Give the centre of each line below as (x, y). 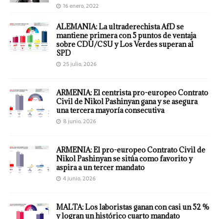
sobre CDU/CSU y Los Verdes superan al (125, 44)
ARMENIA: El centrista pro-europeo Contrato (132, 93)
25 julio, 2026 (80, 64)
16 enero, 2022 (81, 6)
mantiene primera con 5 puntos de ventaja (126, 36)
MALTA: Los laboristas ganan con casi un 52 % (133, 207)
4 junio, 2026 (79, 179)
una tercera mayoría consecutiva (110, 110)
